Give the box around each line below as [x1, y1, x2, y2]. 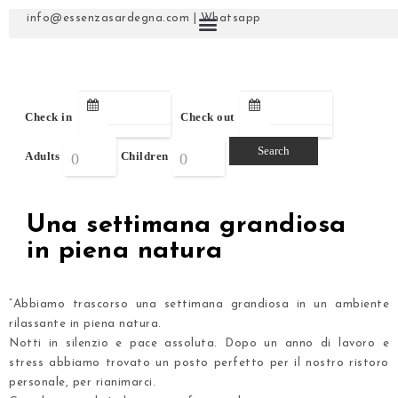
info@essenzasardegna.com [27, 12, 189, 24]
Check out [180, 110, 235, 123]
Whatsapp [200, 12, 261, 24]
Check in [25, 110, 72, 123]
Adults [25, 148, 60, 163]
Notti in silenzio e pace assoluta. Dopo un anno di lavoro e [9, 337, 389, 349]
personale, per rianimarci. [9, 376, 155, 388]
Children [120, 148, 169, 163]
